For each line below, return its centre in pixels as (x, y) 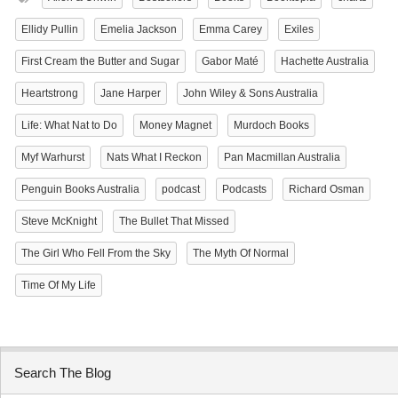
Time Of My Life (59, 286)
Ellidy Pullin (50, 30)
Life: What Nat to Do (69, 126)
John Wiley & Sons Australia (251, 94)
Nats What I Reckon (154, 158)
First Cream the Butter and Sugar (100, 62)
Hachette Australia (325, 62)
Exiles (299, 30)
